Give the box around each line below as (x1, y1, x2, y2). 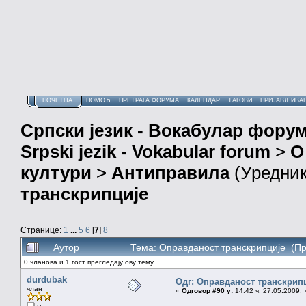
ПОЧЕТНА (42, 97, 72, 104)
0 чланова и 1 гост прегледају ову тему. (24, 258, 155, 266)
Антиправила (111, 163, 229, 184)
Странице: (20, 225, 64, 234)
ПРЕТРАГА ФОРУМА (119, 97, 179, 104)
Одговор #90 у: (182, 286, 233, 294)
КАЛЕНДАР (187, 97, 220, 104)
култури (20, 163, 92, 184)
